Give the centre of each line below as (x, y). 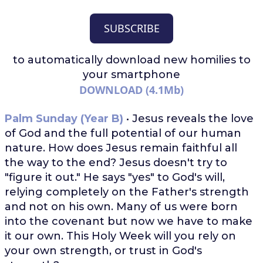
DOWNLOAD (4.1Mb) (131, 90)
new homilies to (207, 60)
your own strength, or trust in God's (103, 251)
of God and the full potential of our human (123, 134)
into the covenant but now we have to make (128, 222)
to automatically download (88, 60)
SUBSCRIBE (131, 28)
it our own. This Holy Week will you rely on (120, 236)
